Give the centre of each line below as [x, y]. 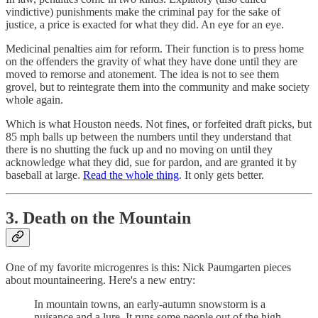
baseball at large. [44, 175]
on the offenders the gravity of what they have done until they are [152, 61]
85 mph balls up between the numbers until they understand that [148, 136]
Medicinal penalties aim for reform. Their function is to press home [155, 48]
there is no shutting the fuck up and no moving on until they [139, 149]
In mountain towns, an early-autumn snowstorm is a [150, 304]
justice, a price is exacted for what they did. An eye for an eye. [145, 24]
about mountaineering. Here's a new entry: [100, 280]
